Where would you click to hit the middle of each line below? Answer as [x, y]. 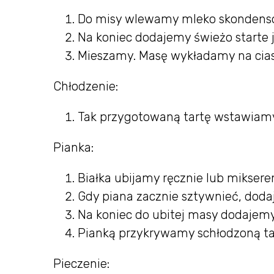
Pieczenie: [81, 264]
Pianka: [73, 147]
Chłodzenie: [86, 86]
